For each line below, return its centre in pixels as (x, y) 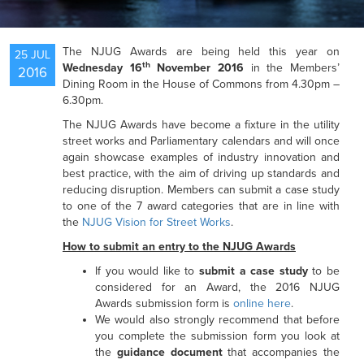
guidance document (169, 352)
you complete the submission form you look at (217, 336)
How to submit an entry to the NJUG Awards (179, 247)
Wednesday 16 (102, 68)
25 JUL (32, 55)
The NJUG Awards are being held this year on (201, 52)
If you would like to (147, 271)
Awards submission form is (164, 303)
